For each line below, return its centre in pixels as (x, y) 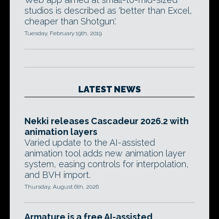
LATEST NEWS (109, 89)
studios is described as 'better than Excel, (108, 11)
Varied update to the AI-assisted (90, 142)
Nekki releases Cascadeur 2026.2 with (107, 121)
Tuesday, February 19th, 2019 (63, 33)
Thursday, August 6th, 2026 (62, 187)
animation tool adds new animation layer (105, 153)
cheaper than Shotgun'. (70, 21)
